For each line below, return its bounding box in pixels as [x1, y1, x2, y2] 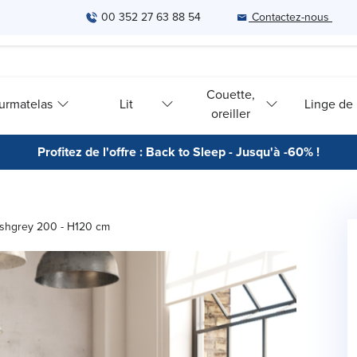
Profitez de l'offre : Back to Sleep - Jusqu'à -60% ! [37, 143, 320, 161]
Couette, [206, 84, 256, 104]
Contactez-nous [252, 9, 329, 25]
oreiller [211, 104, 251, 123]
